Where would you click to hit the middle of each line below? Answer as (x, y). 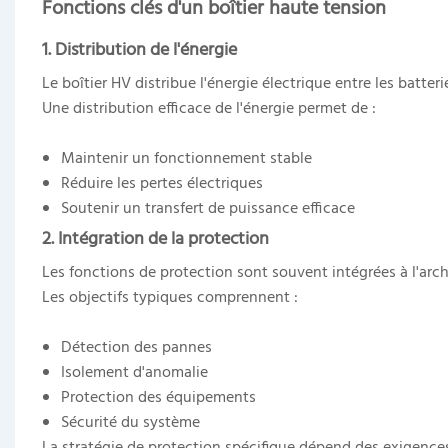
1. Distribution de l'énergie (139, 50)
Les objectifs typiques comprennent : (169, 297)
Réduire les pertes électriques (162, 183)
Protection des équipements (159, 397)
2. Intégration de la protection (155, 239)
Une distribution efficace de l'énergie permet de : (208, 108)
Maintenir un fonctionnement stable (187, 158)
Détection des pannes (137, 347)
